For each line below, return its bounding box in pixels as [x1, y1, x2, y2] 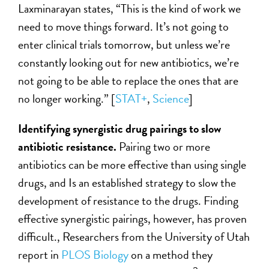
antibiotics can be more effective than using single [18, 156, 247, 174]
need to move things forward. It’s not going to [18, 17, 229, 35]
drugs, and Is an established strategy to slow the [18, 174, 237, 192]
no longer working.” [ [18, 89, 116, 107]
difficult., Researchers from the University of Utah [18, 228, 250, 246]
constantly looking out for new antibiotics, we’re [18, 53, 240, 71]
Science [153, 89, 189, 107]
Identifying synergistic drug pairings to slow [18, 119, 222, 138]
